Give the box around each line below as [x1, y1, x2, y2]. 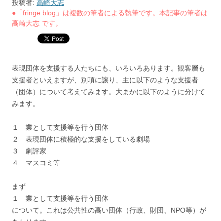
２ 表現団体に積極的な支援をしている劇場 [12, 135, 150, 144]
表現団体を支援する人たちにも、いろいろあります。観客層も [12, 64, 205, 73]
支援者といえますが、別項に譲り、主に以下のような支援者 [12, 76, 198, 84]
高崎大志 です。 [12, 19, 62, 28]
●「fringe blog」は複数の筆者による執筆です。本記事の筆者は [12, 9, 208, 17]
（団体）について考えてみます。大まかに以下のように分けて [12, 88, 205, 96]
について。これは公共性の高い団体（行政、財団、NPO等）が [12, 206, 206, 215]
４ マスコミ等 [12, 159, 60, 167]
